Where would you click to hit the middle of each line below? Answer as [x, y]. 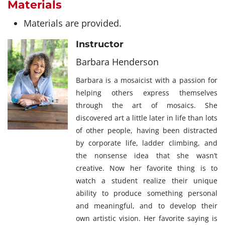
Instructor [100, 44]
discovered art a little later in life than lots [147, 118]
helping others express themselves [147, 93]
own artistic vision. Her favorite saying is [147, 218]
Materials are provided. [73, 23]
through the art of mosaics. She [147, 105]
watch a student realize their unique [147, 181]
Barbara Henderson [117, 62]
